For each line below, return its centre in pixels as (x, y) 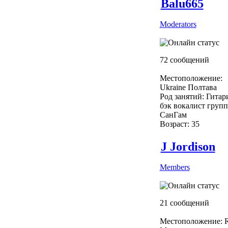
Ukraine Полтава (188, 87)
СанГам (173, 115)
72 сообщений (184, 60)
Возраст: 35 (179, 124)
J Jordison (188, 146)
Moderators (178, 24)
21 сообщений (184, 203)
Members (175, 167)
